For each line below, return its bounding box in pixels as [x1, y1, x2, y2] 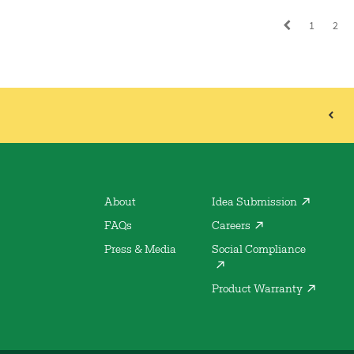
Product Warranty [212, 284, 303, 296]
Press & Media [104, 245, 176, 257]
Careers [212, 221, 251, 233]
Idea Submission [212, 198, 298, 209]
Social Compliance [212, 245, 307, 257]
